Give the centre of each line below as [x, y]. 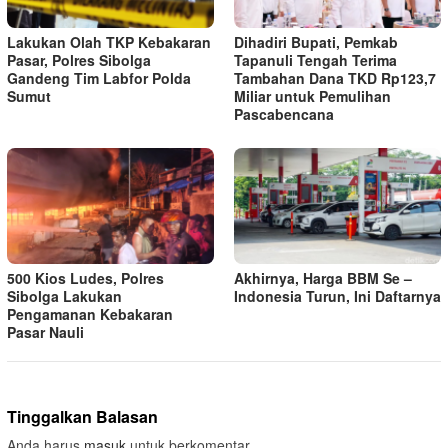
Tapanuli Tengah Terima [315, 60]
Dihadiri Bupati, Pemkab [316, 42]
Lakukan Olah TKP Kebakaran [109, 42]
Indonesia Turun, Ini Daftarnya [337, 296]
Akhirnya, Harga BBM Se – [323, 278]
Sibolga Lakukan [64, 296]
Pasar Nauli [45, 332]
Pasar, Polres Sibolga [79, 60]
